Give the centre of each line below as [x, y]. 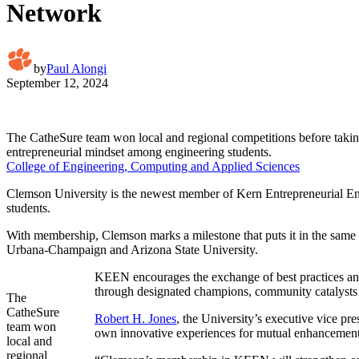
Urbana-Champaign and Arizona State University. [132, 249]
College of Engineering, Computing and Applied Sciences [153, 166]
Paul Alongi [77, 68]
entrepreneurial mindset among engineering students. [139, 151]
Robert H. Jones [135, 318]
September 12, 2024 [57, 83]
